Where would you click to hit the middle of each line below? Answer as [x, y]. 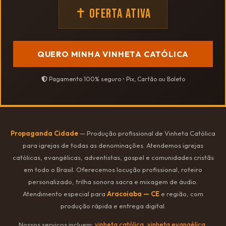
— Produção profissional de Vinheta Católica [147, 133]
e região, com [181, 194]
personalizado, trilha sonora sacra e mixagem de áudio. [113, 182]
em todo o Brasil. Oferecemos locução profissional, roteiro [113, 170]
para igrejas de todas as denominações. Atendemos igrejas [113, 146]
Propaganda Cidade [44, 133]
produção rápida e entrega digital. [113, 206]
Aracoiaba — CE [133, 194]
